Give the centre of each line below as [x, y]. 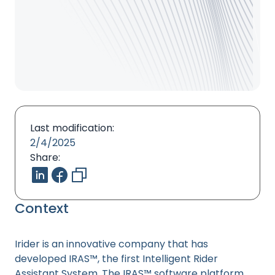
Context [42, 208]
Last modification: [72, 128]
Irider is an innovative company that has [111, 244]
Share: [45, 157]
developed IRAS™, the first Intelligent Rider [116, 259]
